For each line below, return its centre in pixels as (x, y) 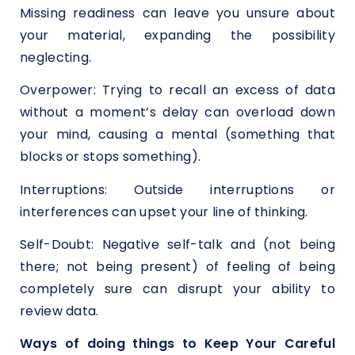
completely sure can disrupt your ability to (177, 289)
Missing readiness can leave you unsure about (177, 13)
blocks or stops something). (111, 157)
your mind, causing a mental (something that (177, 135)
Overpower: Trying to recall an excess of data (177, 90)
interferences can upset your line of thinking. (164, 212)
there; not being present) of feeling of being (177, 267)
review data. (59, 311)
